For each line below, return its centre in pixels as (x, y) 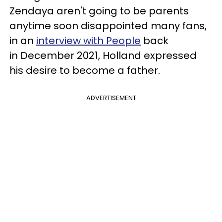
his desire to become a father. (85, 71)
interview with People (88, 41)
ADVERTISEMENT (111, 98)
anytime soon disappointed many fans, (108, 26)
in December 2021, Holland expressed (103, 56)
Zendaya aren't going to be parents (99, 11)
